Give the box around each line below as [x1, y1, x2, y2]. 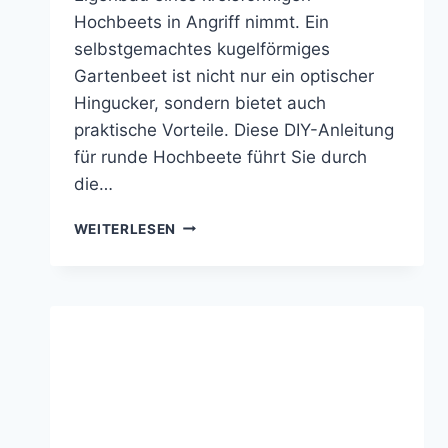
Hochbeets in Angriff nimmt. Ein [73, 11, 329, 32]
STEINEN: [175, 321, 244, 338]
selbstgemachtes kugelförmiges [73, 38, 330, 59]
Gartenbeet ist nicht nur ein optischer [73, 65, 374, 86]
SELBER [175, 258, 232, 275]
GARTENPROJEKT [175, 363, 304, 380]
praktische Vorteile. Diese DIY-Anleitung [73, 119, 394, 140]
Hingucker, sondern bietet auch [73, 92, 326, 113]
